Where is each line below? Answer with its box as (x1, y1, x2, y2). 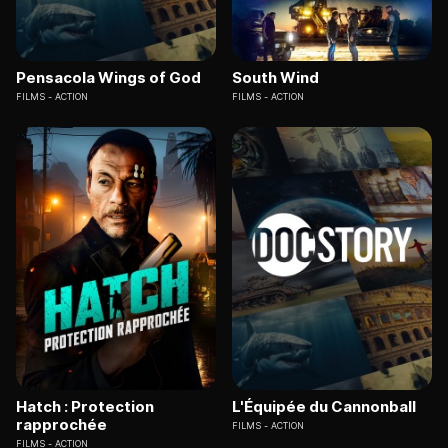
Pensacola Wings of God (16, 68, 201, 88)
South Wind (232, 68, 319, 88)
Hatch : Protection (16, 396, 154, 416)
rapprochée (16, 414, 107, 434)
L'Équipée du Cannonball (232, 396, 416, 416)
